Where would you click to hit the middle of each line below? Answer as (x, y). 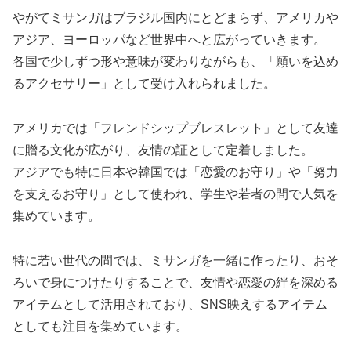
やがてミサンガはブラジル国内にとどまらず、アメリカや (175, 18)
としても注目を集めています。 (100, 326)
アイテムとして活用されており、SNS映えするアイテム (170, 304)
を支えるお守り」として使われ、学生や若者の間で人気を (175, 194)
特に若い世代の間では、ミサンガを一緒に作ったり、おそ (175, 260)
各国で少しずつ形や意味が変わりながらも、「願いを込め (175, 62)
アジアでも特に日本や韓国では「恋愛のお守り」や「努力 (175, 172)
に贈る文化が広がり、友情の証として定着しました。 (163, 150)
